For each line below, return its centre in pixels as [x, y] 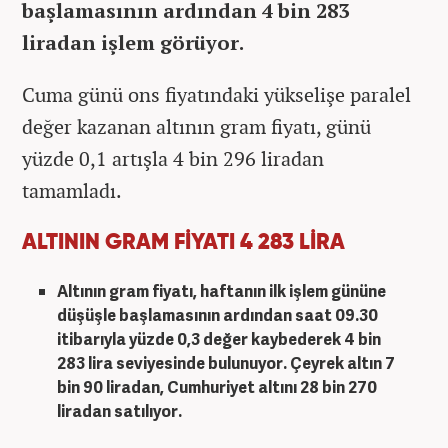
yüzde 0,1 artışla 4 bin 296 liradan [173, 158]
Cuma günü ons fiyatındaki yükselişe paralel [216, 94]
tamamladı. [72, 190]
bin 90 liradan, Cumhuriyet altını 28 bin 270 [217, 386]
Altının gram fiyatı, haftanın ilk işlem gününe [221, 290]
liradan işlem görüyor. [133, 42]
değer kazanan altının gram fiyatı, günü [196, 126]
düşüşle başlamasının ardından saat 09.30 [217, 314]
